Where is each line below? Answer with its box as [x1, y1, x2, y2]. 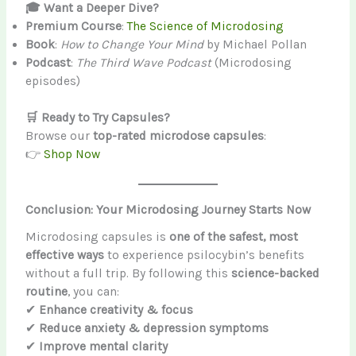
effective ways [25, 247, 105, 262]
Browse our [25, 129, 94, 144]
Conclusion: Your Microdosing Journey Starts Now [25, 203, 311, 218]
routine [25, 284, 68, 299]
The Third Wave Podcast [76, 56, 212, 71]
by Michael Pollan [203, 37, 308, 52]
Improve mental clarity [39, 339, 168, 354]
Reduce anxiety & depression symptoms [39, 320, 269, 335]
